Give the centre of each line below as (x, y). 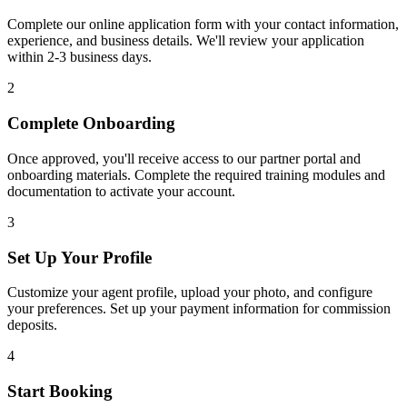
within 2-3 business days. (79, 57)
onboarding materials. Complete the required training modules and (196, 174)
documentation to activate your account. (121, 191)
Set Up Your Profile (79, 257)
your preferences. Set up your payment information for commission (199, 309)
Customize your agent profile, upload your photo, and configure (190, 293)
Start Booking (60, 391)
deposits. (32, 325)
